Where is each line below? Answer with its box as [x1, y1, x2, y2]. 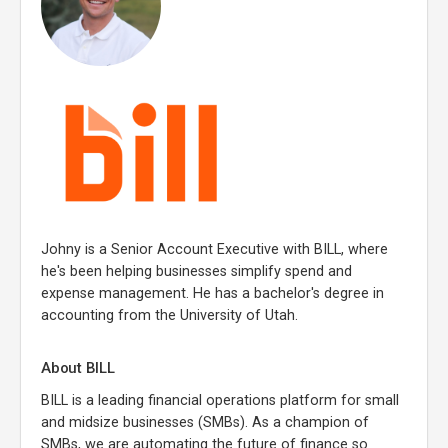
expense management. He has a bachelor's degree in [41, 284, 384, 302]
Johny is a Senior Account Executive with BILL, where [41, 240, 388, 258]
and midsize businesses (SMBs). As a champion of [41, 413, 369, 431]
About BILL [41, 358, 115, 377]
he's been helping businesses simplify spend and [41, 262, 352, 280]
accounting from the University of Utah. [41, 306, 298, 324]
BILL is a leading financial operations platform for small [41, 391, 399, 409]
